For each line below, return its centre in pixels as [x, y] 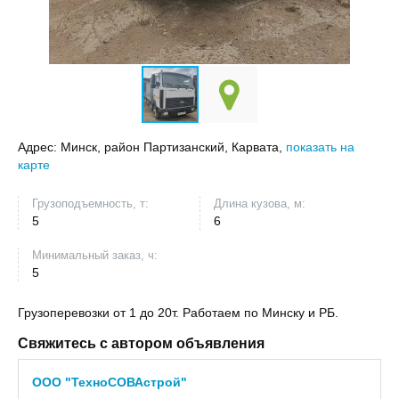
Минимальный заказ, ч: [95, 255]
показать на [320, 147]
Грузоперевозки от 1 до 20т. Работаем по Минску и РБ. [178, 313]
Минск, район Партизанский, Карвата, [173, 147]
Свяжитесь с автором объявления [141, 343]
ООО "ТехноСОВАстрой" [110, 382]
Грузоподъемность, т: [90, 204]
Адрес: [37, 147]
